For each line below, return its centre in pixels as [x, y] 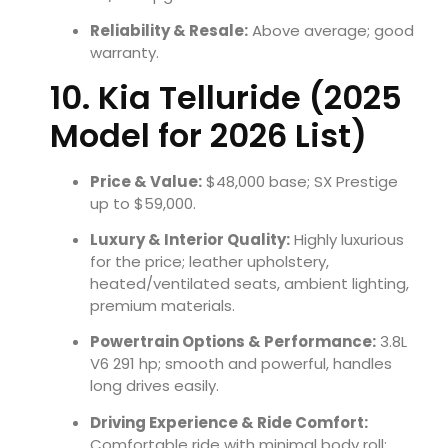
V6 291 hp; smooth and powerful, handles [241, 364]
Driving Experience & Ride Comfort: [229, 422]
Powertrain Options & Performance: [233, 342]
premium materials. [162, 305]
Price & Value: [146, 181]
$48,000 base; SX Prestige [300, 181]
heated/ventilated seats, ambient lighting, [249, 283]
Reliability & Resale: [169, 31]
